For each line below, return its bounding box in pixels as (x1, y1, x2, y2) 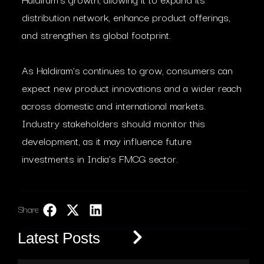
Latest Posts (18, 229, 100, 247)
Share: (18, 202, 41, 216)
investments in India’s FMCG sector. (22, 150, 178, 166)
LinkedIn (112, 204, 150, 216)
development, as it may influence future (22, 133, 192, 148)
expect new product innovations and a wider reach (22, 80, 242, 95)
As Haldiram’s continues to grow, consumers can (22, 62, 233, 78)
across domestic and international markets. (22, 97, 206, 113)
